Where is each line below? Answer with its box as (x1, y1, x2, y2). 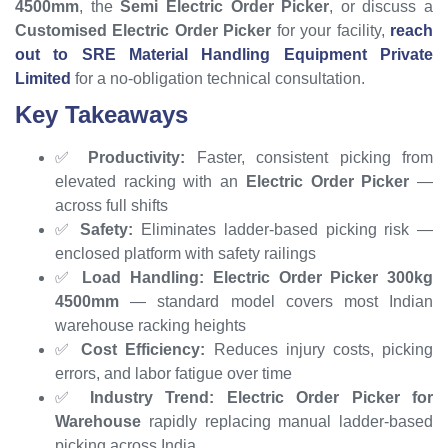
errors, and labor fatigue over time (55, 364, 292, 382)
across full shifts (55, 196, 168, 214)
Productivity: (88, 148, 185, 166)
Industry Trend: (89, 388, 215, 406)
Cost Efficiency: (81, 340, 206, 358)
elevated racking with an (55, 172, 246, 190)
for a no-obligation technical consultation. (71, 69, 365, 87)
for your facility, (271, 21, 391, 39)
